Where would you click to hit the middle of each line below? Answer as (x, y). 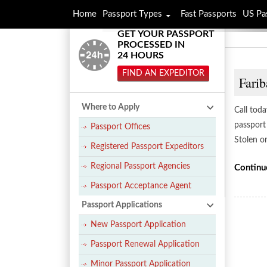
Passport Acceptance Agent (141, 186)
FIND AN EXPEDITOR (163, 73)
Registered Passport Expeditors (147, 147)
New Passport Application (138, 225)
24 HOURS (141, 55)
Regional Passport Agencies (140, 166)
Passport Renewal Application (145, 244)
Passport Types (132, 14)
